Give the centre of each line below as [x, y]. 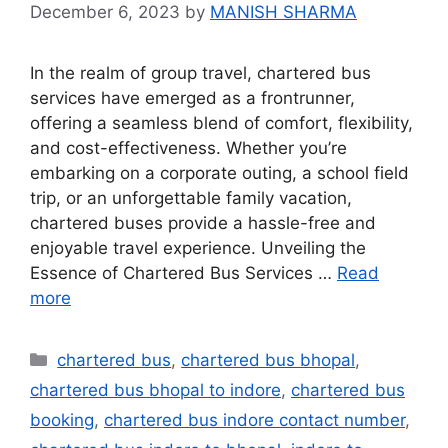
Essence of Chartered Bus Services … [183, 272]
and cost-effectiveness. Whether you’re [188, 147]
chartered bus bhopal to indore [155, 389]
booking [62, 419]
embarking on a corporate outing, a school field [219, 172]
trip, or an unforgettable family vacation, [191, 197]
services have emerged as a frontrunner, [192, 97]
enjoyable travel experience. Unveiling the [198, 247]
